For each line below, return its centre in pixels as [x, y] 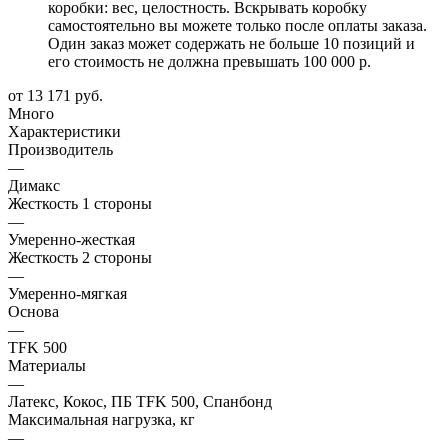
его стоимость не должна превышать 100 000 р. [209, 61]
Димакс [34, 185]
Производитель [60, 149]
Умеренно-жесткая [71, 239]
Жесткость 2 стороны [80, 257]
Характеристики [64, 131]
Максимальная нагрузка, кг [101, 419]
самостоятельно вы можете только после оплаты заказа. [237, 25]
